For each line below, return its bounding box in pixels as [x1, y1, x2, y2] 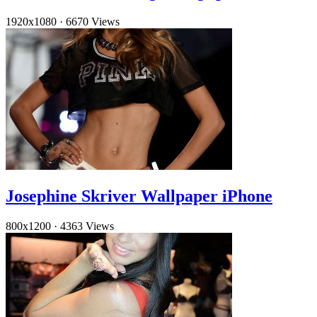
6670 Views [66, 16, 120, 28]
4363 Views [60, 220, 114, 233]
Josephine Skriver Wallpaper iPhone [6, 187, 272, 206]
